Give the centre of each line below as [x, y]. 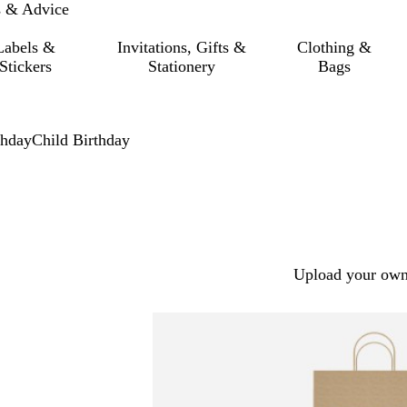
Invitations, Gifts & [181, 47]
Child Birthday [81, 140]
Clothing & [335, 47]
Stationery [181, 66]
